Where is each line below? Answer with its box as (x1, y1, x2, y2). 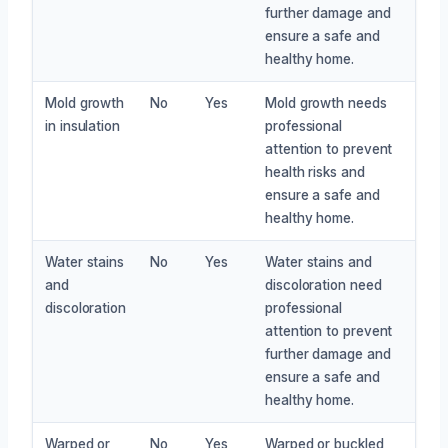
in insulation (45, 117, 120, 134)
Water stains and (265, 253, 372, 270)
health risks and (265, 163, 365, 180)
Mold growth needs (265, 94, 387, 111)
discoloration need (265, 276, 382, 293)
